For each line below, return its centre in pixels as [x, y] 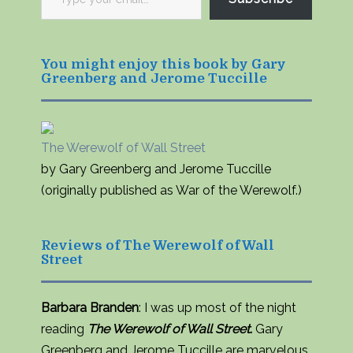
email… [57, 22]
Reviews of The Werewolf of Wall [158, 245]
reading [64, 329]
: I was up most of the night [217, 307]
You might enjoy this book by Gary [163, 64]
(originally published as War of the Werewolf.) [171, 190]
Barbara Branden [90, 307]
